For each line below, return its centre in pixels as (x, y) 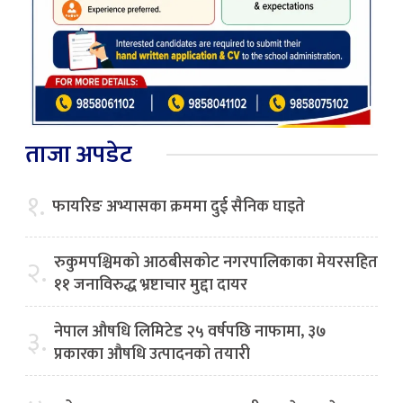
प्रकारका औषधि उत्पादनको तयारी (152, 354)
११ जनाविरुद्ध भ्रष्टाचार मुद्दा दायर (151, 285)
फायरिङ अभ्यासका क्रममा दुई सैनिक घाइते (179, 206)
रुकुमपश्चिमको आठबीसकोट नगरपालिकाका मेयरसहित (216, 262)
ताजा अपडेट (79, 154)
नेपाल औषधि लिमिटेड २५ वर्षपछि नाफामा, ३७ (190, 331)
